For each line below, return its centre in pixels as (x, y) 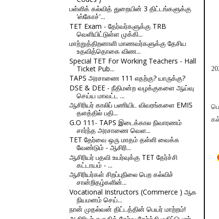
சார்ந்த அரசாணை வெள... (113, 130)
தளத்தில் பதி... (97, 113)
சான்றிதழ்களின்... (101, 182)
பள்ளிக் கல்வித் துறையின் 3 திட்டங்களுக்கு (130, 9)
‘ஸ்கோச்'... (91, 16)
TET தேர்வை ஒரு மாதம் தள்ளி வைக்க (124, 140)
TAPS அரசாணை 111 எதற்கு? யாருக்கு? (127, 78)
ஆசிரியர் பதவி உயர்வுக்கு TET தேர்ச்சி (123, 157)
